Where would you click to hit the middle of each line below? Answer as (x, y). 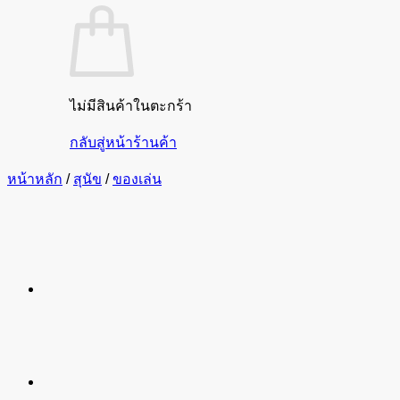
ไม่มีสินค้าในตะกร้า (131, 106)
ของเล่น (137, 179)
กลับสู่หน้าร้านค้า (123, 142)
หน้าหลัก (35, 179)
